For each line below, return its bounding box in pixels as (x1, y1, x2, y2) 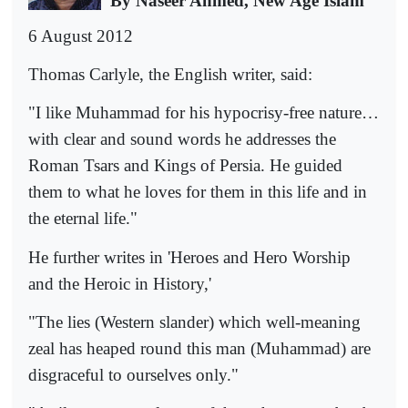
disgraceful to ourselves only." (28, 365, 239, 385)
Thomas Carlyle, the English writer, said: (28, 65, 312, 85)
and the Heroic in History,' (28, 273, 211, 293)
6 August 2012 (28, 25, 133, 46)
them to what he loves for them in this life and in (28, 182, 367, 202)
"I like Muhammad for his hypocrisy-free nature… (28, 103, 379, 123)
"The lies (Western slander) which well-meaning (28, 312, 361, 332)
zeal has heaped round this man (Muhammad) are (28, 339, 371, 359)
